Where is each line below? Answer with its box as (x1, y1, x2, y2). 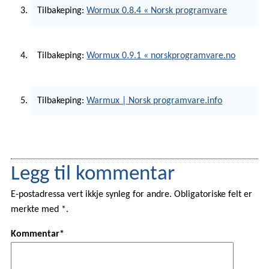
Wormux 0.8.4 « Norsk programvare (86, 6, 228, 16)
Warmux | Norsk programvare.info (86, 95, 223, 106)
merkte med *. (10, 205, 68, 215)
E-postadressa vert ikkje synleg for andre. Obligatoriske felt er (10, 190, 252, 200)
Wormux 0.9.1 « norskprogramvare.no (86, 51, 236, 61)
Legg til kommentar (10, 164, 175, 186)
